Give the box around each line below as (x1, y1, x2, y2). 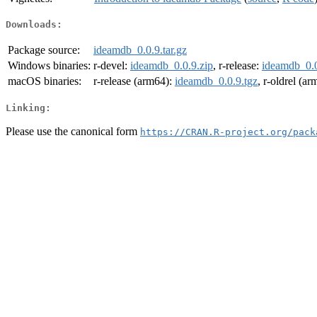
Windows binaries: (8, 59, 91, 72)
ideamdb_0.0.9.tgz (175, 75, 258, 88)
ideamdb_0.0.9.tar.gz (93, 44, 187, 57)
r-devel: (93, 59, 130, 72)
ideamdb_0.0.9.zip (130, 59, 213, 72)
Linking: (6, 102, 51, 113)
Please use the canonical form (6, 125, 140, 137)
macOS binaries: (8, 75, 81, 88)
